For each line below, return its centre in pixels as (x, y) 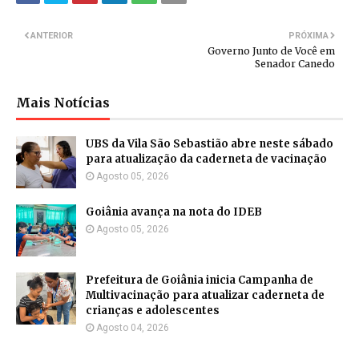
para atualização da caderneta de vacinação (206, 159)
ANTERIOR (52, 36)
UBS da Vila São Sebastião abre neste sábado (210, 144)
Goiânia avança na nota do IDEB (174, 212)
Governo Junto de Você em (271, 51)
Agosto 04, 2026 (133, 328)
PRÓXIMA (309, 36)
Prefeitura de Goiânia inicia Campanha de (200, 280)
